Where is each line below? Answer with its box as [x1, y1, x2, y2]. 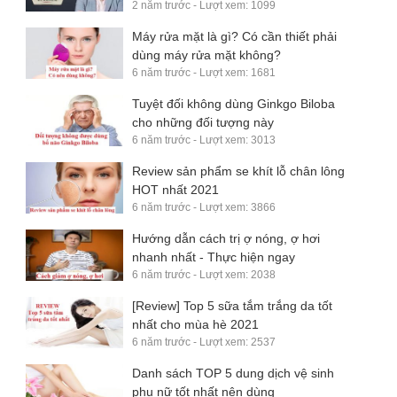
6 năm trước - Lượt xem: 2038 [132, 268, 276, 281]
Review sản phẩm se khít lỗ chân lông [132, 163, 345, 178]
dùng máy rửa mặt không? [132, 47, 281, 62]
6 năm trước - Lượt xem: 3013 [132, 133, 276, 146]
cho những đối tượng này [132, 114, 274, 129]
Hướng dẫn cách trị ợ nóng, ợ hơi [132, 230, 320, 245]
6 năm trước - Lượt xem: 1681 [132, 66, 276, 79]
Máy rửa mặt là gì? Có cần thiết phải [132, 28, 337, 43]
